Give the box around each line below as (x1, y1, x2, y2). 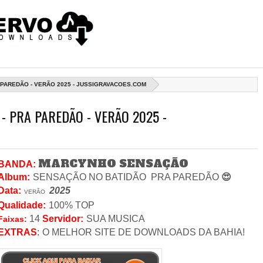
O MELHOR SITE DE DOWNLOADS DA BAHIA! (42, 227, 245, 237)
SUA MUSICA (86, 213, 145, 224)
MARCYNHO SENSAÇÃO (38, 156, 188, 171)
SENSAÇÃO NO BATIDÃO (33, 171, 149, 182)
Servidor (42, 213, 80, 224)
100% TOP (49, 200, 97, 210)
